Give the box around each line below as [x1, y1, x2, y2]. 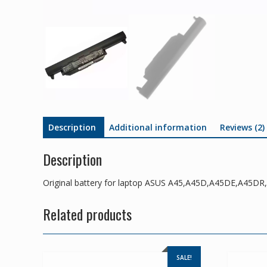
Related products [43, 203, 132, 225]
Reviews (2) [220, 121, 265, 133]
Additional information [109, 121, 207, 133]
